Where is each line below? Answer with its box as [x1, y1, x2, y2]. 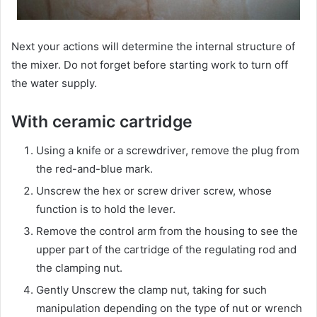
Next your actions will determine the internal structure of [11, 40, 295, 54]
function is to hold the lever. [36, 202, 175, 216]
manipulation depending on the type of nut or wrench [36, 301, 302, 315]
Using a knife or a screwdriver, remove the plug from [36, 143, 299, 157]
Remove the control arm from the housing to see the [36, 224, 298, 238]
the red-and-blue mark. [36, 161, 153, 175]
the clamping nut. [36, 260, 122, 275]
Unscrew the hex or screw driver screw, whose [36, 183, 272, 197]
